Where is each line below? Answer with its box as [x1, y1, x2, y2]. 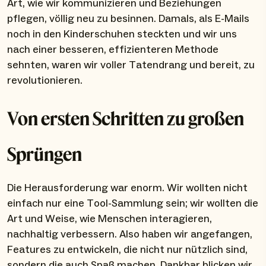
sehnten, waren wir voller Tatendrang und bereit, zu [7, 58, 255, 72]
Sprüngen [7, 143, 82, 165]
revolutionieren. [7, 74, 83, 88]
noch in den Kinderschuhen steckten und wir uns [7, 27, 237, 42]
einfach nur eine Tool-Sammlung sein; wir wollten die [7, 197, 258, 211]
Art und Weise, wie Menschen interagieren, [7, 212, 212, 226]
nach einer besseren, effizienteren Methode [7, 43, 218, 57]
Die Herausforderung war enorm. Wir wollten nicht [7, 181, 248, 195]
